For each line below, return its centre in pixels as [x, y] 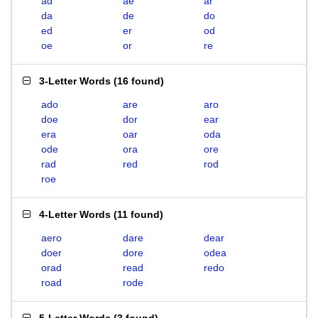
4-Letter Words [75, 214]
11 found [138, 214]
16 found [139, 81]
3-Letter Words [75, 81]
